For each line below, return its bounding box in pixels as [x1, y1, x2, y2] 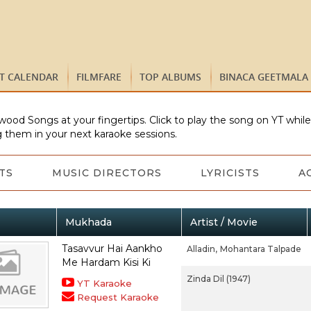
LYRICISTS [200, 167, 260, 179]
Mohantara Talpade [219, 244, 301, 254]
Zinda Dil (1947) [186, 274, 251, 284]
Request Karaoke [76, 292, 159, 303]
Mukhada [65, 216, 112, 228]
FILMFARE [76, 70, 121, 83]
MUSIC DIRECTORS [51, 167, 162, 179]
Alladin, [186, 244, 217, 254]
